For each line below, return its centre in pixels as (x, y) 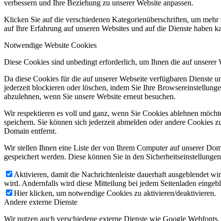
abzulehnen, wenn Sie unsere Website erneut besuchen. (90, 97)
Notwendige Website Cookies (50, 45)
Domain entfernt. (30, 131)
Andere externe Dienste (41, 202)
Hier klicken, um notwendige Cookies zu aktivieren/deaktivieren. (115, 193)
